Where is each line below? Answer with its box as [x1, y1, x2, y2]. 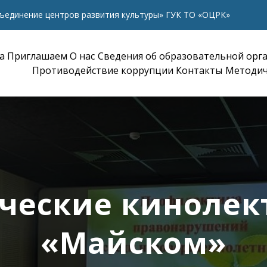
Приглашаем [7, 49, 68, 63]
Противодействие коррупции [32, 64, 174, 77]
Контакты [176, 64, 223, 77]
